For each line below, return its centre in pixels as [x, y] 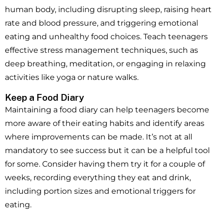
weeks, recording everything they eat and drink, [98, 178]
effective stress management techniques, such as [101, 50]
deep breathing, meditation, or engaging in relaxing [105, 64]
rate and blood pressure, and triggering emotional [101, 23]
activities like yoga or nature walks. [72, 77]
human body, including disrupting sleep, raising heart [108, 10]
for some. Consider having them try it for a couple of [105, 164]
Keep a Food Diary [45, 98]
